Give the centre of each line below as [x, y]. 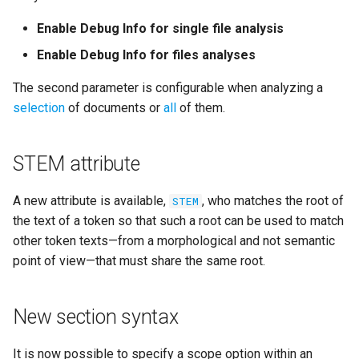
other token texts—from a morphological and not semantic [174, 241]
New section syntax [96, 317]
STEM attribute [77, 164]
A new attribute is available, [91, 201]
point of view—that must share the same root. [139, 261]
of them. [201, 108]
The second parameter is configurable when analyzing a [168, 88]
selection [39, 108]
